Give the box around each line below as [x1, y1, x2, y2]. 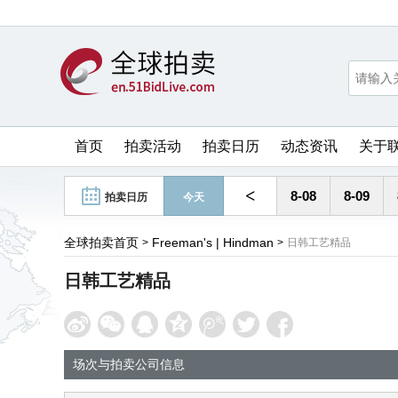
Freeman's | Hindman [152, 235, 274, 250]
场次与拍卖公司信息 [73, 357, 185, 371]
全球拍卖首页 [64, 235, 139, 250]
